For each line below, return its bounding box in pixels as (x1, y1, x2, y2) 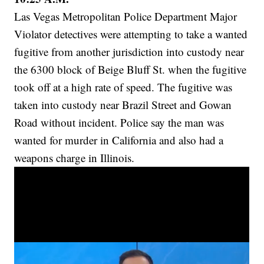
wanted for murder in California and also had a (14, 133, 224, 148)
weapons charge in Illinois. (14, 150, 135, 166)
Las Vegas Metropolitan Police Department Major (14, 9, 237, 24)
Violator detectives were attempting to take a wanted (14, 27, 248, 42)
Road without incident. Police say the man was (14, 115, 225, 130)
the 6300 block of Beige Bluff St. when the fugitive (14, 62, 247, 77)
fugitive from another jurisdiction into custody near (14, 44, 245, 60)
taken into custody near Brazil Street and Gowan (14, 97, 232, 113)
